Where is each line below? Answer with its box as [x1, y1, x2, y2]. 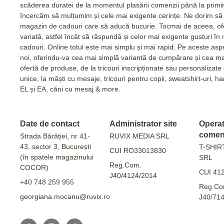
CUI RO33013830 [109, 146, 166, 154]
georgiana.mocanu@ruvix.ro [20, 192, 110, 200]
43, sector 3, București [20, 142, 91, 150]
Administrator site [109, 119, 177, 128]
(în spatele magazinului [20, 152, 93, 161]
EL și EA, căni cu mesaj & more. [20, 84, 120, 93]
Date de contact [20, 119, 79, 128]
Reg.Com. [109, 160, 141, 169]
